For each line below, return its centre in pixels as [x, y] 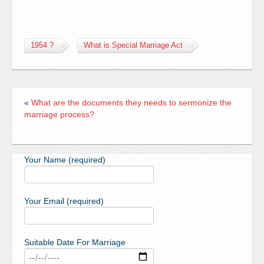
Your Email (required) [64, 201]
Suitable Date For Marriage [75, 242]
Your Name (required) [65, 160]
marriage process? [59, 114]
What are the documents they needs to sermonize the [131, 103]
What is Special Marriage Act [133, 45]
